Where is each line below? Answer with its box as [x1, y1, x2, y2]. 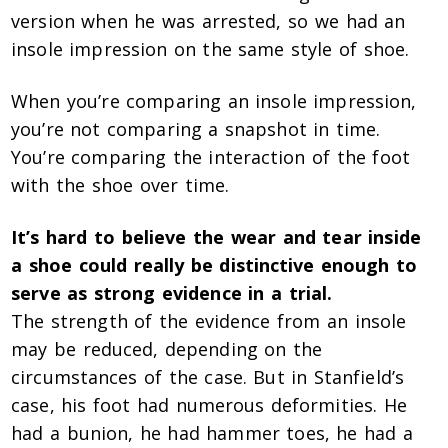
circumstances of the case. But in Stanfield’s [11, 365, 404, 390]
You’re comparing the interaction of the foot [11, 145, 410, 170]
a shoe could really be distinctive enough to [11, 253, 418, 278]
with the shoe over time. [11, 173, 230, 198]
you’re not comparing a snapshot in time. [11, 117, 381, 142]
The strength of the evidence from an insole [11, 309, 407, 334]
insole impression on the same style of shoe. [11, 37, 410, 62]
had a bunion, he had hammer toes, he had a [11, 421, 413, 446]
